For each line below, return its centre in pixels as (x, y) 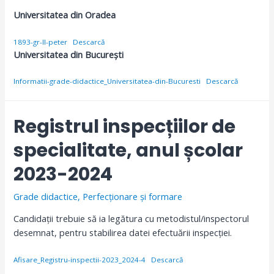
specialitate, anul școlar (128, 150)
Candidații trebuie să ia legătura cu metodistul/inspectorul (131, 219)
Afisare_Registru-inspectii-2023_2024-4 (80, 259)
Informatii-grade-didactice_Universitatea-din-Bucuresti (107, 81)
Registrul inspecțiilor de (125, 126)
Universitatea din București (69, 54)
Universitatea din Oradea (65, 15)
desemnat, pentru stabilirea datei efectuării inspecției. (123, 233)
